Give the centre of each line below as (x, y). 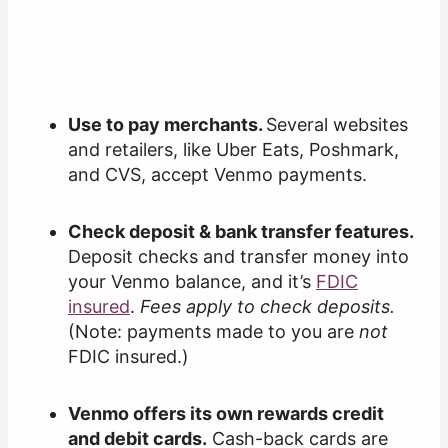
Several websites (337, 125)
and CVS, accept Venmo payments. (217, 175)
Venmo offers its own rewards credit (226, 414)
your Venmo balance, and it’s (192, 282)
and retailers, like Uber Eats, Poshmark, (233, 150)
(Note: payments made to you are (213, 332)
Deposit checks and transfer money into (238, 257)
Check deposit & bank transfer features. (240, 232)
